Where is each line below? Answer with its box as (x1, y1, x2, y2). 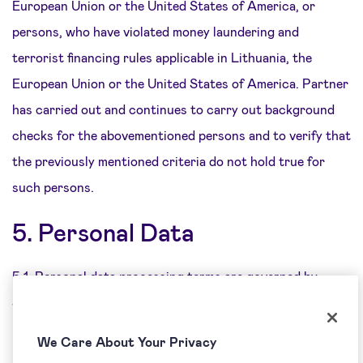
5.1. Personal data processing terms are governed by (12, 268, 318, 284)
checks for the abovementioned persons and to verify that (12, 127, 351, 143)
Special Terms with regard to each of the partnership (12, 294, 322, 310)
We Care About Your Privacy (37, 334, 217, 349)
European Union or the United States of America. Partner (12, 75, 348, 91)
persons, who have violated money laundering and (12, 23, 299, 39)
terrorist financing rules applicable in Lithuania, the (12, 49, 312, 65)
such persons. (12, 179, 94, 194)
